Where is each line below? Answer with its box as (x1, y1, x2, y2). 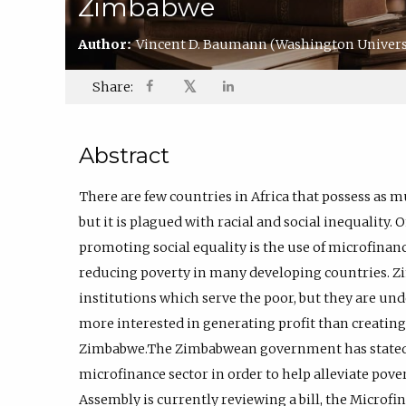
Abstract (79, 142, 169, 169)
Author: (78, 35, 137, 53)
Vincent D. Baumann (136, 35, 271, 53)
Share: (92, 79, 133, 96)
